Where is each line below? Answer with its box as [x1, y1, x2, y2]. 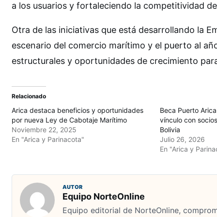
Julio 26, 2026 [159, 135, 205, 144]
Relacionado [12, 93, 46, 100]
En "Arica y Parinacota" [12, 135, 84, 144]
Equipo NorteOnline [62, 191, 145, 202]
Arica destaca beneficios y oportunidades [12, 106, 143, 115]
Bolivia [159, 125, 180, 134]
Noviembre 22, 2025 [12, 125, 77, 134]
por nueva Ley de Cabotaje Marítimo [12, 116, 127, 124]
